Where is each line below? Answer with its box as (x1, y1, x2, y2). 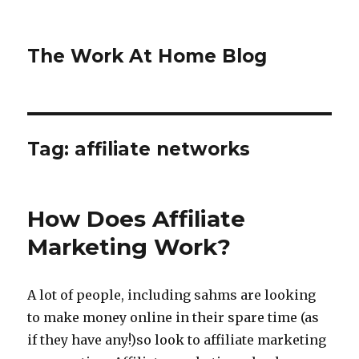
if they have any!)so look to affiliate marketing (27, 332, 327, 348)
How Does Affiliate (27, 205, 246, 232)
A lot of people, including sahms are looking (27, 287, 317, 303)
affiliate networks (75, 138, 251, 160)
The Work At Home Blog (27, 45, 268, 67)
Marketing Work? (27, 233, 232, 260)
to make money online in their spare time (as (27, 309, 320, 325)
